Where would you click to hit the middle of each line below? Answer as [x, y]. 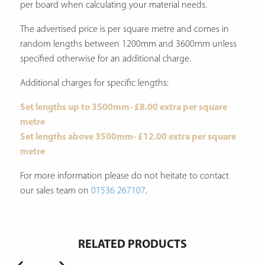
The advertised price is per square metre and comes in [125, 29]
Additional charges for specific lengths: [95, 83]
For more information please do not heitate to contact [125, 176]
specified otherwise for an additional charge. [106, 59]
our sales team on [56, 191]
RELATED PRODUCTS [132, 245]
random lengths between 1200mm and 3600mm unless [129, 44]
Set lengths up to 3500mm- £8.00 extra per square [124, 107]
